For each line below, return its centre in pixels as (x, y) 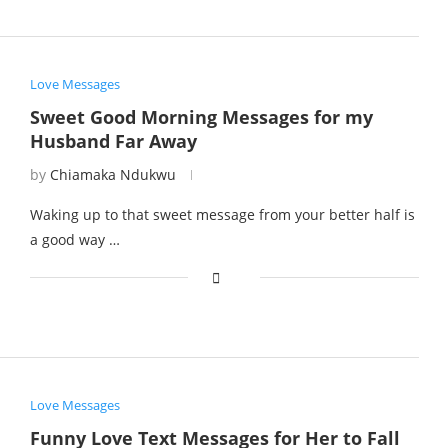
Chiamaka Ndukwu (112, 174)
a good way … (74, 239)
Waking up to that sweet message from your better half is (222, 214)
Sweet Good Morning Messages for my (201, 116)
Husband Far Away (113, 140)
